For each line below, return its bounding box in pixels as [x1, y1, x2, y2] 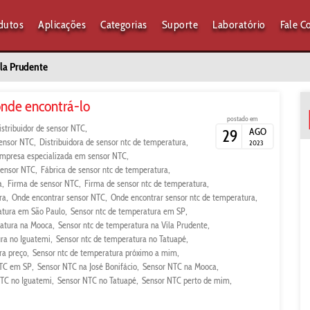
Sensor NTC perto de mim [142, 275, 230, 286]
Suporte [161, 18, 199, 31]
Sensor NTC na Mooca [143, 261, 217, 272]
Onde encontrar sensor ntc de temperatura [111, 192, 255, 203]
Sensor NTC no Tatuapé [57, 275, 136, 286]
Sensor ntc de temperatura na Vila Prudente [58, 219, 208, 230]
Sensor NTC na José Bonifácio [37, 261, 137, 272]
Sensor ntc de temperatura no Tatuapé [56, 233, 186, 244]
